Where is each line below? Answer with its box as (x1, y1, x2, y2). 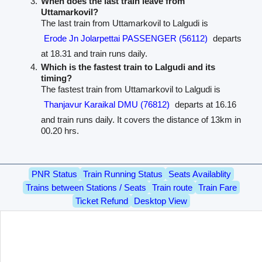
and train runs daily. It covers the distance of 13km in (41, 114, 242, 125)
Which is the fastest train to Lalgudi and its (41, 61, 216, 72)
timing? (41, 73, 73, 83)
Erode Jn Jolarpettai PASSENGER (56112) (44, 33, 208, 43)
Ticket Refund (75, 195, 128, 206)
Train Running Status (82, 168, 163, 179)
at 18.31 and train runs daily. (41, 48, 148, 58)
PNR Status (31, 168, 77, 179)
